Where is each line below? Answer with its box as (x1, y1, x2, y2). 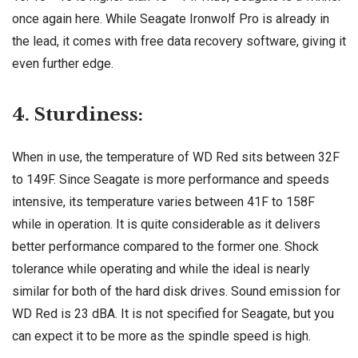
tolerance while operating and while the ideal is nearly (12, 261, 310, 277)
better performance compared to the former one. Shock (12, 239, 319, 255)
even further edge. (12, 56, 113, 72)
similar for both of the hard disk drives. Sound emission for (12, 284, 340, 300)
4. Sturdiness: (12, 103, 143, 126)
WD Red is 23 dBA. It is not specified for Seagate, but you (12, 306, 334, 322)
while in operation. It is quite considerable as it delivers (12, 217, 320, 233)
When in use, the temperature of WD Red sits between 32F (12, 149, 340, 165)
